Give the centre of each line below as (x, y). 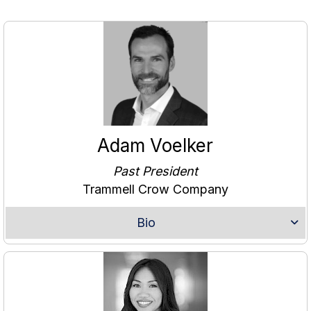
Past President (155, 171)
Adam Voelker (155, 146)
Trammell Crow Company (155, 190)
